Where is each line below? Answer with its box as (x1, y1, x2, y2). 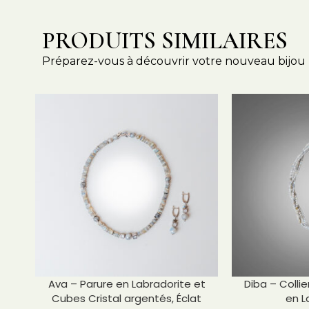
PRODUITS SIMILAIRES (42, 27, 288, 55)
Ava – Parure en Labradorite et (48, 277, 206, 291)
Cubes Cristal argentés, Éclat (52, 291, 201, 306)
